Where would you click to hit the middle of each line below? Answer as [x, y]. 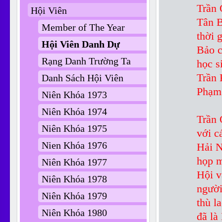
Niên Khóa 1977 [74, 162]
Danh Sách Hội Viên [83, 78]
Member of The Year [83, 27]
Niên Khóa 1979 [74, 196]
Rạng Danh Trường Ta [86, 61]
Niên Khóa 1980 [74, 213]
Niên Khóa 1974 [74, 111]
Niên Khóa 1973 [74, 95]
